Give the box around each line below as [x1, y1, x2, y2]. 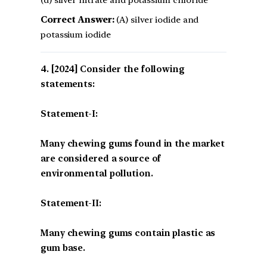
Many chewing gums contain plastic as [41, 227, 216, 238]
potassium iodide [41, 29, 111, 40]
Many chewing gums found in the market [41, 138, 225, 149]
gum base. [41, 242, 86, 253]
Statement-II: [41, 197, 101, 209]
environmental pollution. [41, 167, 153, 179]
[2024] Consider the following [51, 63, 185, 74]
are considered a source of [41, 153, 162, 164]
